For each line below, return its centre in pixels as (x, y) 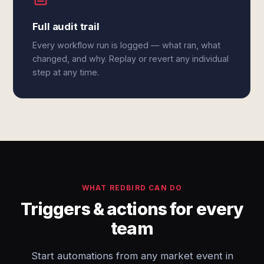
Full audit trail (66, 27)
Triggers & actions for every (132, 209)
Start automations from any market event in (132, 256)
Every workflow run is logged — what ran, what (127, 45)
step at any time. (66, 72)
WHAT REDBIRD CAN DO (132, 188)
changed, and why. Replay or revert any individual (131, 59)
